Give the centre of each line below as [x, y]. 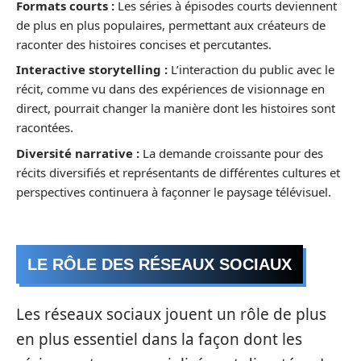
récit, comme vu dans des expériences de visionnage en [170, 89]
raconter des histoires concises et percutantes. [144, 44]
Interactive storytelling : [92, 69]
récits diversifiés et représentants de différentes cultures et [178, 172]
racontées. [45, 127]
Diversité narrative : [78, 153]
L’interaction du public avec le [251, 69]
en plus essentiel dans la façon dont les [159, 339]
